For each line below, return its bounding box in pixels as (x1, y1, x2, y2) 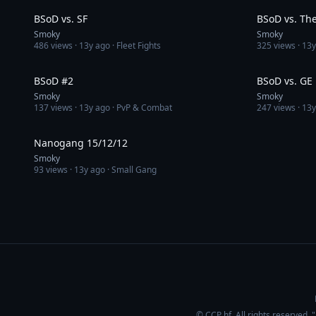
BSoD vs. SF (34, 12, 87, 25)
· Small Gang (105, 164, 157, 176)
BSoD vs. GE (257, 74, 312, 87)
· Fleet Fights (110, 39, 161, 51)
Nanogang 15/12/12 (34, 136, 128, 150)
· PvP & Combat (110, 102, 172, 114)
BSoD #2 (34, 74, 73, 87)
